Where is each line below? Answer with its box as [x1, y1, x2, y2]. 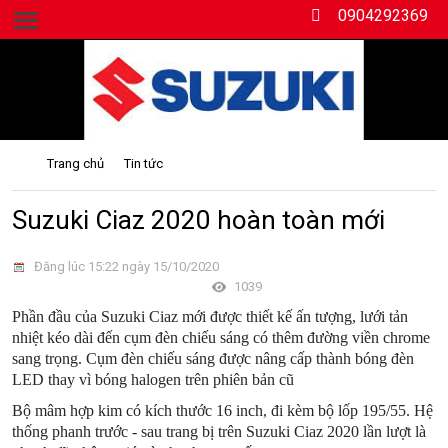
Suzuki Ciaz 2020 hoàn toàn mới [12, 205, 385, 235]
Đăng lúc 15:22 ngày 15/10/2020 [31, 259, 219, 275]
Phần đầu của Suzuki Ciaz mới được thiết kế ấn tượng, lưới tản [12, 308, 408, 326]
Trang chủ [47, 156, 104, 171]
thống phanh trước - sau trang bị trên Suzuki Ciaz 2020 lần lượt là [12, 423, 426, 441]
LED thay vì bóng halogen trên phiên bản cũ [12, 371, 294, 389]
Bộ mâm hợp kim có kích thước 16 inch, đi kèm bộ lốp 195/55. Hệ [12, 402, 433, 420]
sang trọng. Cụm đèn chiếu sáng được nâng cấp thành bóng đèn [12, 350, 414, 368]
